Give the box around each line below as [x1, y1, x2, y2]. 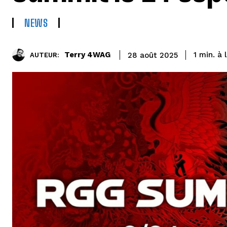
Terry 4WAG [64, 50, 110, 60]
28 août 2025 [128, 50, 178, 60]
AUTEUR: [30, 51, 59, 59]
